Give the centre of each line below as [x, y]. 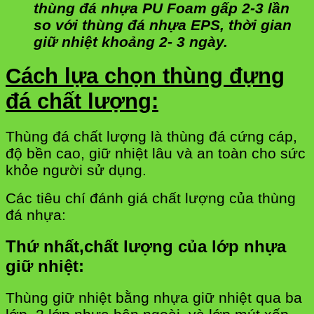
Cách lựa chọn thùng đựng [145, 76]
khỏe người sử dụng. [76, 170]
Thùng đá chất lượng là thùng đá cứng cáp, [151, 137]
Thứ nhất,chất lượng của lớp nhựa [146, 247]
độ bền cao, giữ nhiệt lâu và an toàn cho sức [156, 153]
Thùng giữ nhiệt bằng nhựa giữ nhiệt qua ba [154, 297]
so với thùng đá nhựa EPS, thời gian [163, 25]
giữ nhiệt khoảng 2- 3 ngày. [131, 41]
